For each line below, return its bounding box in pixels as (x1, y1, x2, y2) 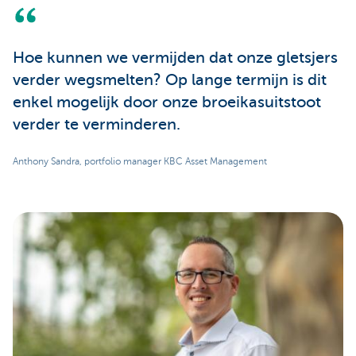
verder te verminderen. (13, 115, 180, 134)
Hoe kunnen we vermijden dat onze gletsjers (13, 48, 338, 68)
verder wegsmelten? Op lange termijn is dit (13, 71, 327, 90)
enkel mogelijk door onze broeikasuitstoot (13, 93, 321, 112)
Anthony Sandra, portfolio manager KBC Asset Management (13, 156, 267, 168)
